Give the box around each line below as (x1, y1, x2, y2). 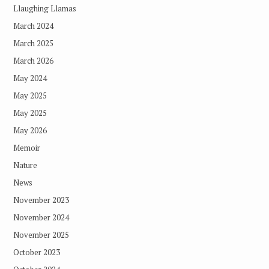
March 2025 (13, 37, 53, 49)
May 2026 (13, 124, 47, 136)
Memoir (13, 142, 40, 153)
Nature (13, 159, 37, 171)
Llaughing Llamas (13, 2, 76, 14)
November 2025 (13, 229, 69, 240)
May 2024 (13, 72, 47, 83)
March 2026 (13, 55, 53, 66)
